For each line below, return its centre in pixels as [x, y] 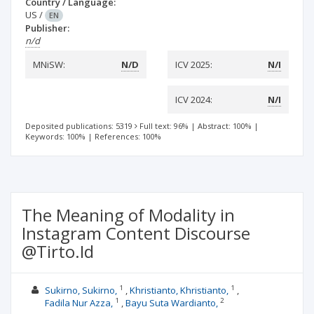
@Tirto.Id [58, 251]
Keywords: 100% [55, 136]
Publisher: [47, 28]
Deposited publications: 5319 [79, 126]
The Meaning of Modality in [128, 215]
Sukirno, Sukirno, [81, 290]
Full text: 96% [164, 126]
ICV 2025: [194, 64]
